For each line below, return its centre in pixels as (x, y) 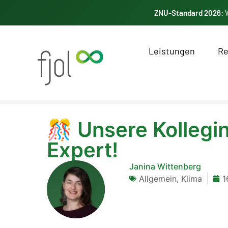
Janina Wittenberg (165, 167)
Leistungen (172, 51)
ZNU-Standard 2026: (189, 12)
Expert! (82, 150)
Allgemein (158, 179)
